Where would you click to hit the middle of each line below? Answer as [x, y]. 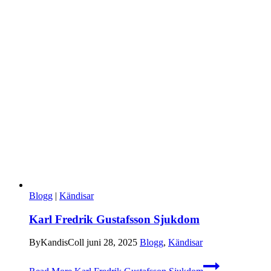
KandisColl [62, 243]
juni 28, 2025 [112, 243]
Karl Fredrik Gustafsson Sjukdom [114, 219]
